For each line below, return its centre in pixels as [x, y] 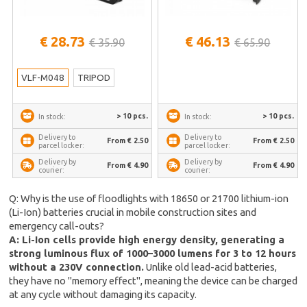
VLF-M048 [42, 78]
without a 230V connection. [77, 267]
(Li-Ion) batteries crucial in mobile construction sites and [133, 212]
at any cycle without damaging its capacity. [103, 295]
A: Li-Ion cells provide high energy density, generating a [147, 240]
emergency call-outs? [57, 226]
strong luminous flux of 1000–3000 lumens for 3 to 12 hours [153, 254]
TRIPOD [94, 78]
